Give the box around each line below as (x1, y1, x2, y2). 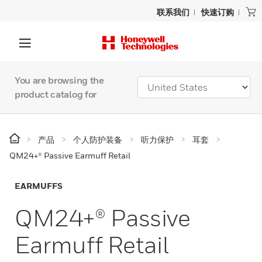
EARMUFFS (15, 181, 63, 191)
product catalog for (15, 88, 96, 100)
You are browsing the (15, 74, 104, 86)
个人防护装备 (73, 135, 122, 144)
